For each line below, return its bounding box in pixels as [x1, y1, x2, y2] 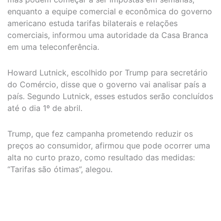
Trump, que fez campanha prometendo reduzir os [7, 128, 193, 139]
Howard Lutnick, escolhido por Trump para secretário [7, 67, 208, 77]
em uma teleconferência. [7, 41, 99, 52]
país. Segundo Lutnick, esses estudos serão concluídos [7, 91, 213, 101]
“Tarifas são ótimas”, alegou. [7, 164, 112, 174]
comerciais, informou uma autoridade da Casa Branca [7, 30, 208, 40]
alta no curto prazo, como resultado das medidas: [7, 152, 195, 162]
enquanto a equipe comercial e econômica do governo [7, 6, 212, 16]
